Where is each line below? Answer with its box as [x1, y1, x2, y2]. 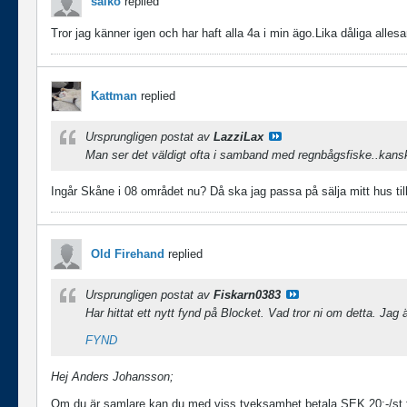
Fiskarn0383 [213, 288, 281, 302]
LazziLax [213, 130, 263, 144]
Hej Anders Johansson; [51, 370, 174, 383]
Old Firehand [91, 247, 164, 261]
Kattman [91, 89, 137, 103]
